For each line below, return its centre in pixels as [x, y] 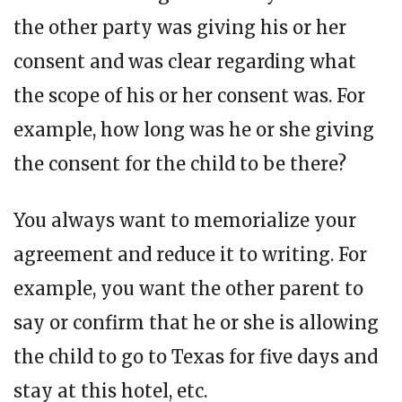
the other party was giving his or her [180, 27]
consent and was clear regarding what [185, 61]
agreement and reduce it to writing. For [190, 254]
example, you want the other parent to [188, 288]
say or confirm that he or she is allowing [196, 322]
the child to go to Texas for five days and [196, 356]
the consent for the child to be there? [180, 163]
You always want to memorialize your [185, 220]
